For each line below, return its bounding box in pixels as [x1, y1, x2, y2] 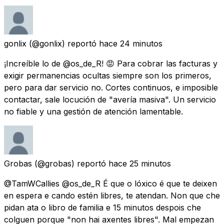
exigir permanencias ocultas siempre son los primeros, [4, 70, 211, 80]
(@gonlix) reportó [29, 38, 96, 48]
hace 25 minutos [108, 158, 171, 168]
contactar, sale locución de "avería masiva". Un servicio [4, 94, 216, 104]
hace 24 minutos [99, 38, 162, 48]
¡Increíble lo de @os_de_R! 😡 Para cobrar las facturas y [4, 58, 217, 68]
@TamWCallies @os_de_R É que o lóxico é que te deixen [4, 178, 217, 188]
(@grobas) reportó [34, 158, 106, 168]
